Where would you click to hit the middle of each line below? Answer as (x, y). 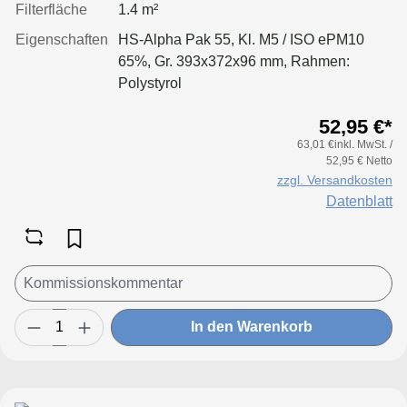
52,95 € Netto (359, 160)
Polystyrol (150, 83)
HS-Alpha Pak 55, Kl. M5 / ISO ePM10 (241, 39)
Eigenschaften (62, 39)
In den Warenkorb (252, 327)
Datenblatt (359, 201)
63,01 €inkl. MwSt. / (345, 144)
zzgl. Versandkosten (335, 179)
